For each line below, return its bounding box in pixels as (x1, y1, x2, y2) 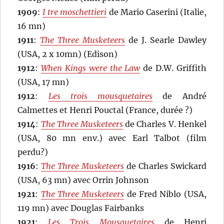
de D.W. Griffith (140, 63, 206, 73)
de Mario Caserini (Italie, (106, 7, 206, 17)
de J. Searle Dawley (125, 35, 206, 45)
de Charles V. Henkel (122, 119, 206, 129)
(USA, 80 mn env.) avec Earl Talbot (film (17, 133, 206, 143)
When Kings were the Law (41, 63, 140, 73)
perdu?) (17, 147, 48, 157)
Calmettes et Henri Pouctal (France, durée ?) (17, 105, 193, 115)
